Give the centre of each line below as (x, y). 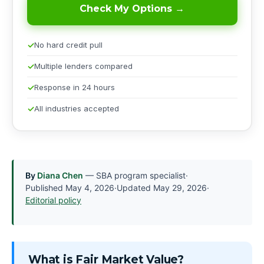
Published (45, 188)
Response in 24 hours (74, 87)
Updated (135, 188)
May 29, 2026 (180, 188)
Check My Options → (132, 8)
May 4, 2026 (90, 188)
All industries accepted (76, 108)
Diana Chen (60, 176)
